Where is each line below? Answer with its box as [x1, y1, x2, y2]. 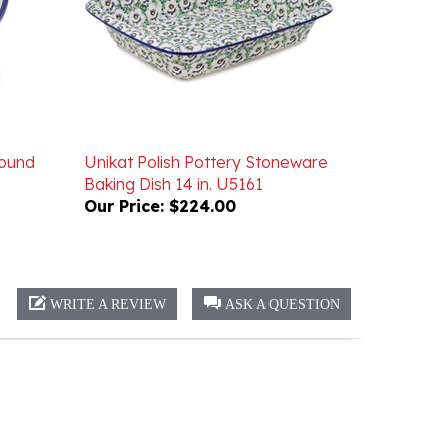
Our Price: [83, 167, 164, 187]
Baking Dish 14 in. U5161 [83, 145, 263, 165]
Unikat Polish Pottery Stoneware [83, 123, 328, 143]
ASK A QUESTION [225, 268, 340, 283]
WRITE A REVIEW [50, 268, 166, 283]
